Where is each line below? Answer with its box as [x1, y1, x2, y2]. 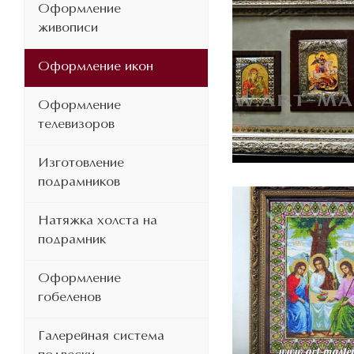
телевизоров [38, 118, 115, 131]
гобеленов [38, 291, 101, 304]
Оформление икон [38, 60, 153, 73]
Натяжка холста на [38, 214, 157, 228]
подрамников [38, 175, 120, 189]
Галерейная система [38, 330, 164, 343]
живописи [38, 21, 98, 35]
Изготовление [38, 156, 124, 170]
